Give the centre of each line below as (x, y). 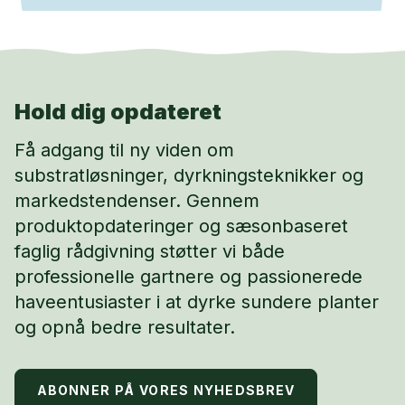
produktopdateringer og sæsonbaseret (181, 226)
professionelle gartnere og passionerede (188, 277)
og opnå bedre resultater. (125, 327)
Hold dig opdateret (118, 112)
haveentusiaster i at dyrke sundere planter (197, 302)
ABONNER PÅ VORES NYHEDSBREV (166, 390)
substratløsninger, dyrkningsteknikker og (189, 175)
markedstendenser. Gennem (137, 201)
